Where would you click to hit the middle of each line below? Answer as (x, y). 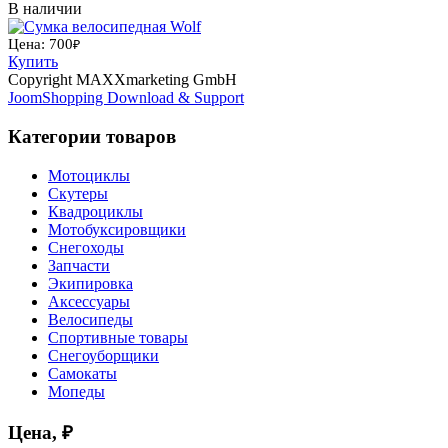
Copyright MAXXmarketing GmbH (122, 80)
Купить (33, 62)
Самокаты (82, 373)
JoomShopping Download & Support (126, 98)
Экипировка (90, 283)
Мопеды (76, 391)
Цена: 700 (40, 44)
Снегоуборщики (103, 355)
